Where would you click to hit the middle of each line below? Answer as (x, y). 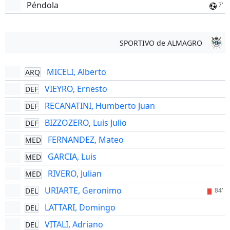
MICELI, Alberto (76, 72)
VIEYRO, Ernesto (76, 89)
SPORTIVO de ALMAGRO (161, 43)
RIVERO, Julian (74, 174)
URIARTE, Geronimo (83, 190)
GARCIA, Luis (72, 157)
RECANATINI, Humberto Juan (100, 106)
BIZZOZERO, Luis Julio (85, 123)
